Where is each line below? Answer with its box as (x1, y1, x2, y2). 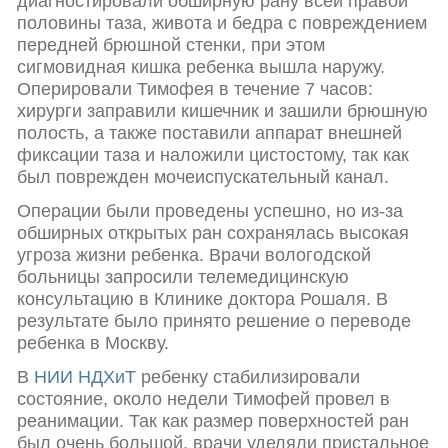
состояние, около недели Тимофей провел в (17, 389, 390, 410)
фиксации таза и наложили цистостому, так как (17, 145, 409, 166)
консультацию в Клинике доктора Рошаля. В (17, 289, 388, 310)
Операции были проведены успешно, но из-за (17, 201, 403, 222)
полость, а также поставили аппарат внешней (17, 123, 402, 144)
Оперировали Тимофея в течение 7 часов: (17, 79, 373, 100)
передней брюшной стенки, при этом (17, 35, 325, 56)
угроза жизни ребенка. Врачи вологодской (17, 245, 371, 266)
